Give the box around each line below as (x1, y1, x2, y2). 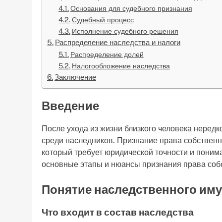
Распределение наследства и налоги (55, 38, 181, 47)
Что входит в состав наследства (42, 207, 194, 218)
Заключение (55, 73, 97, 82)
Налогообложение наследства (71, 61, 170, 70)
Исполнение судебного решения (71, 27, 178, 36)
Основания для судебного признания (70, 4, 192, 13)
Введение (42, 99, 99, 113)
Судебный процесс (71, 15, 134, 24)
